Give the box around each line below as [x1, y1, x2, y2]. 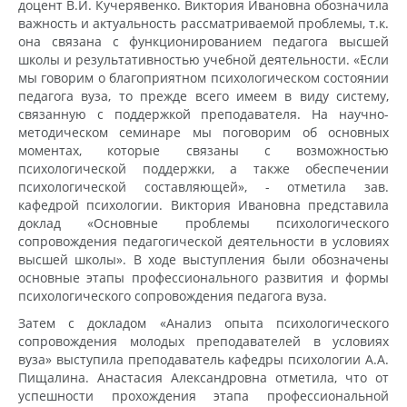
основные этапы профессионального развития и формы [18, 268, 389, 286]
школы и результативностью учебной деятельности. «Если [18, 50, 389, 68]
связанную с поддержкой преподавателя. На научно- [18, 104, 389, 123]
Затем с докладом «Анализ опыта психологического [18, 313, 389, 332]
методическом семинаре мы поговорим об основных [18, 123, 389, 141]
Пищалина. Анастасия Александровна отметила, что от [18, 368, 389, 386]
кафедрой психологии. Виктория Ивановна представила [18, 195, 389, 213]
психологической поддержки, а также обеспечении [18, 159, 389, 177]
